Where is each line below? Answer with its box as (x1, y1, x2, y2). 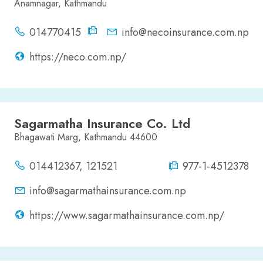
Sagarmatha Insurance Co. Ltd (14, 114, 190, 133)
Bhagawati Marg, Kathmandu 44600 (14, 130, 157, 144)
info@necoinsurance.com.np (122, 25, 249, 41)
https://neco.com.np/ (29, 49, 126, 65)
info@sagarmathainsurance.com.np (29, 183, 186, 199)
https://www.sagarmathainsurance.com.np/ (29, 208, 224, 224)
